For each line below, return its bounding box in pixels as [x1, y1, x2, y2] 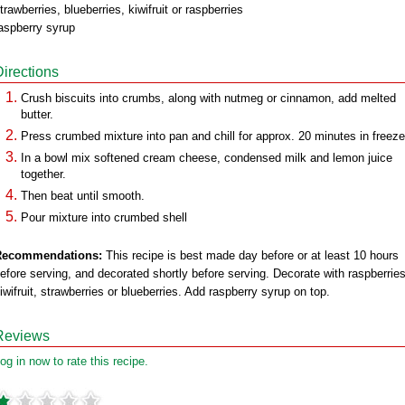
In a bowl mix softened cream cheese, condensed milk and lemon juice [21, 151, 392, 165]
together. [21, 167, 66, 181]
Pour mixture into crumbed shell [21, 211, 187, 224]
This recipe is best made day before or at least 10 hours [102, 249, 399, 262]
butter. [21, 108, 53, 121]
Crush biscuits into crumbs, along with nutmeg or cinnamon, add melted [21, 91, 396, 105]
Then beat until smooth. [21, 189, 145, 202]
